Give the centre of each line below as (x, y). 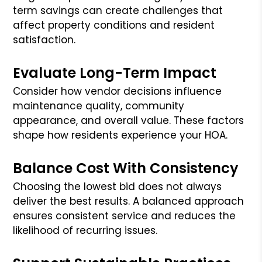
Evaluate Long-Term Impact (115, 73)
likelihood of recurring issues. (85, 230)
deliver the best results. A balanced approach (129, 201)
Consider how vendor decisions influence (118, 91)
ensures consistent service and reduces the (125, 216)
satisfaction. (44, 39)
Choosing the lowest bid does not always (118, 186)
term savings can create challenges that (118, 10)
